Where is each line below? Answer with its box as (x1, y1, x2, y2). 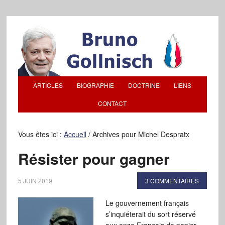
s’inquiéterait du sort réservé (105, 209, 196, 219)
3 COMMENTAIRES (145, 176, 199, 185)
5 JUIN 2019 (18, 176, 52, 185)
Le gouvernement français (105, 198, 189, 208)
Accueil (63, 129, 86, 139)
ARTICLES (33, 81, 63, 89)
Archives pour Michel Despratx (90, 129, 189, 139)
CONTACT (98, 99, 127, 107)
